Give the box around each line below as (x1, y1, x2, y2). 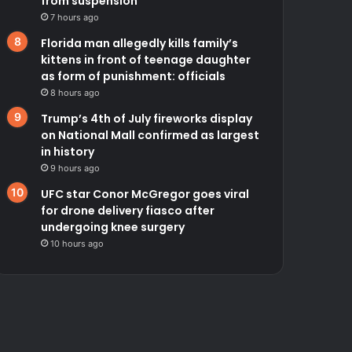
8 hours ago (50, 86, 101, 98)
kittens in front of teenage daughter (41, 51, 251, 68)
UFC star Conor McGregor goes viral (41, 185, 250, 202)
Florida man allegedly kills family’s (41, 35, 239, 51)
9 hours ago (50, 162, 101, 174)
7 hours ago (50, 11, 100, 23)
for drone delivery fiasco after (41, 202, 215, 218)
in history (41, 143, 95, 159)
